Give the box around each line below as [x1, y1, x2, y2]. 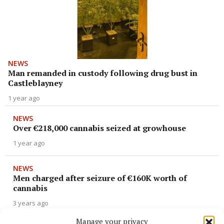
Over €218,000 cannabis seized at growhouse [13, 122, 186, 134]
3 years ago [13, 198, 48, 208]
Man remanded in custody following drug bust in [8, 67, 197, 79]
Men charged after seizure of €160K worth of [13, 172, 187, 184]
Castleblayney [8, 77, 62, 89]
